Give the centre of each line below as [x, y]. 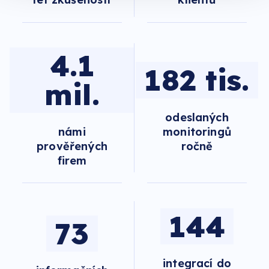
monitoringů [197, 131]
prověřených [72, 146]
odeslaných [197, 117]
